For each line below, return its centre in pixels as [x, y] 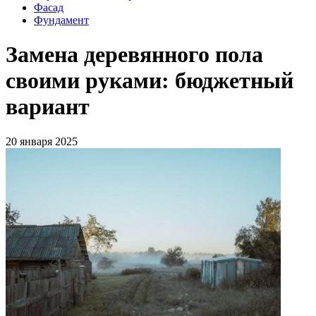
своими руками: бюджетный [150, 81]
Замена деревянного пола [134, 55]
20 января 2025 [42, 141]
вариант [48, 107]
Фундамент [61, 20]
